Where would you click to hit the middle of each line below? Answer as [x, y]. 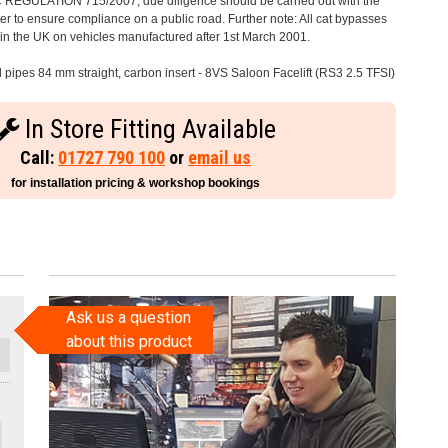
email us [220, 158]
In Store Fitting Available [148, 129]
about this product [128, 341]
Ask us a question [129, 317]
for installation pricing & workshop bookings [136, 183]
